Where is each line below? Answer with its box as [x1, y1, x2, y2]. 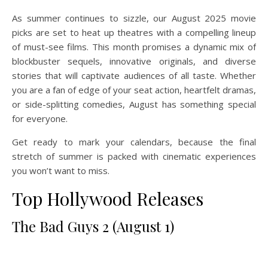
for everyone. [12, 112, 68, 124]
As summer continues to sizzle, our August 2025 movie [12, 12, 256, 24]
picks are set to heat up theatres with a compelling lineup [12, 26, 256, 38]
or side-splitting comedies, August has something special [12, 98, 256, 110]
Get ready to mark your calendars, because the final [12, 136, 256, 148]
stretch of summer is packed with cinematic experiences [12, 150, 256, 162]
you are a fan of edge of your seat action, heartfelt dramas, [12, 84, 256, 96]
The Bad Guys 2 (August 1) [12, 217, 174, 236]
